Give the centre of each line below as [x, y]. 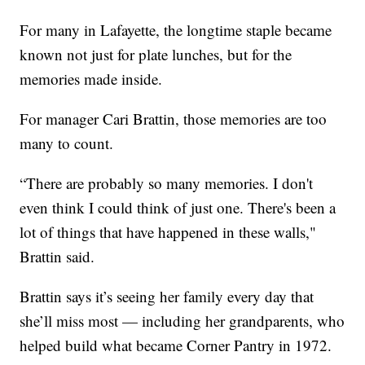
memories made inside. [91, 79]
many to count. [67, 143]
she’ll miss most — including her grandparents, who [182, 321]
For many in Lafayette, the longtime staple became [176, 30]
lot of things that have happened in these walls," [168, 232]
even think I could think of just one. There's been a [178, 208]
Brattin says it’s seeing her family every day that [167, 297]
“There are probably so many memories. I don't [167, 183]
